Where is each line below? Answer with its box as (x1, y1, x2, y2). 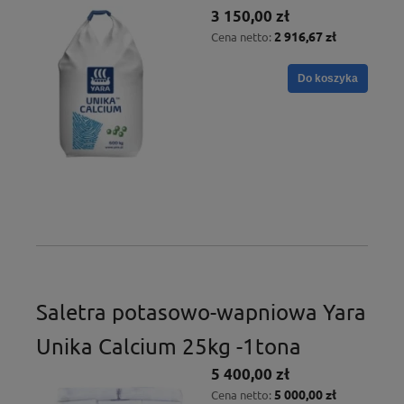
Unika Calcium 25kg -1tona (36, 333, 301, 360)
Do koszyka (298, 72, 358, 86)
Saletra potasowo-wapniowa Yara (36, 298, 366, 326)
